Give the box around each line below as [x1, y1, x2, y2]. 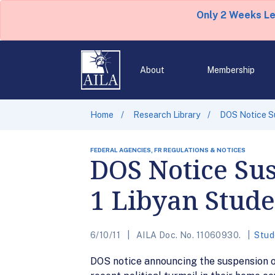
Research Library [133, 110, 200, 120]
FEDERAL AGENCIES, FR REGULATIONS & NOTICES [90, 146, 246, 153]
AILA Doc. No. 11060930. [134, 230, 243, 240]
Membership [206, 65, 255, 75]
